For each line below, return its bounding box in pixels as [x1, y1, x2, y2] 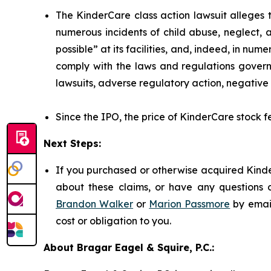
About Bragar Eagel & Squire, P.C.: [44, 241, 214, 254]
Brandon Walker [56, 198, 134, 211]
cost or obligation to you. [56, 215, 171, 227]
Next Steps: [44, 137, 101, 150]
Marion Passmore [149, 198, 230, 211]
